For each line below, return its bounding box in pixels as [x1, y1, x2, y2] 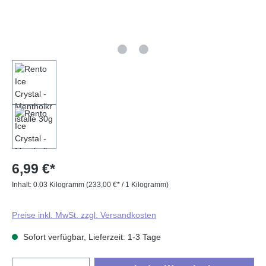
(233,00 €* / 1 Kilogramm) [86, 180, 169, 189]
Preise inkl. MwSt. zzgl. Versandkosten [12, 210, 156, 220]
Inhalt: [12, 180, 33, 189]
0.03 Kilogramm [33, 180, 86, 189]
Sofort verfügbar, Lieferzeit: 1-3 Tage [21, 232, 161, 242]
